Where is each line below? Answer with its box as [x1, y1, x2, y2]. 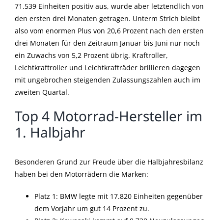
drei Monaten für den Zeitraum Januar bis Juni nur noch [15, 38, 200, 48]
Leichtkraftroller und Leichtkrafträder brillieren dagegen [15, 62, 200, 72]
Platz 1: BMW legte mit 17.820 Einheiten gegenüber [34, 191, 203, 201]
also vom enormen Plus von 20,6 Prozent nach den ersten [15, 26, 204, 35]
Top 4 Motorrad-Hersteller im [15, 106, 202, 125]
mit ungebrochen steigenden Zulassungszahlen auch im [15, 75, 200, 84]
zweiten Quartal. [15, 87, 69, 97]
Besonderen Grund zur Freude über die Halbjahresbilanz [15, 157, 203, 166]
